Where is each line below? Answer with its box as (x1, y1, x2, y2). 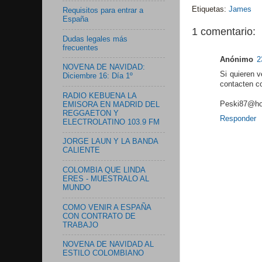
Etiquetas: (192, 5, 229, 14)
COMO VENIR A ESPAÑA (63, 203, 151, 212)
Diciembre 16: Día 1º (63, 72, 133, 81)
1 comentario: (192, 26, 256, 38)
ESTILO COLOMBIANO (63, 249, 144, 258)
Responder (220, 115, 256, 123)
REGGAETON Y (63, 109, 119, 118)
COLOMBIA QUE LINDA (63, 166, 145, 174)
